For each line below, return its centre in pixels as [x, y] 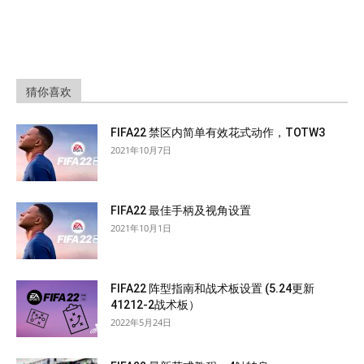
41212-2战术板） [155, 305]
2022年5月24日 [141, 323]
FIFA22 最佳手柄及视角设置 [181, 211]
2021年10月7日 [141, 150]
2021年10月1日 [141, 228]
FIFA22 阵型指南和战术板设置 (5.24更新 [212, 289]
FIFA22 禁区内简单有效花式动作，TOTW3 [218, 133]
